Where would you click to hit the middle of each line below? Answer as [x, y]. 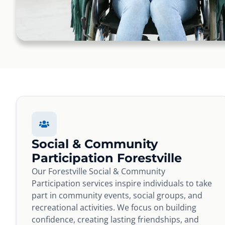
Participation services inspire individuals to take [122, 183]
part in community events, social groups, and [117, 195]
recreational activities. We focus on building [114, 207]
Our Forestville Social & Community [98, 171]
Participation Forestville [107, 158]
